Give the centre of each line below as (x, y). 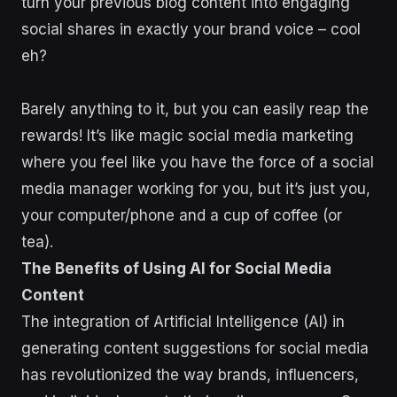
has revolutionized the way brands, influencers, (190, 374)
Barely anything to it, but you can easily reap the (195, 109)
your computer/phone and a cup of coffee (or (182, 215)
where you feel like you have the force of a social (198, 162)
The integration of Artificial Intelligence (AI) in (183, 321)
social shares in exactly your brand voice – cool (191, 29)
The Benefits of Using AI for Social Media (176, 268)
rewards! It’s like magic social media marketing (187, 135)
